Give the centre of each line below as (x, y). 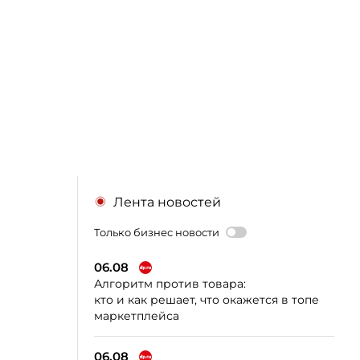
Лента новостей (167, 202)
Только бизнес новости (157, 232)
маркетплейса (137, 315)
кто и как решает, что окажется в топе (207, 299)
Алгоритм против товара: (170, 283)
